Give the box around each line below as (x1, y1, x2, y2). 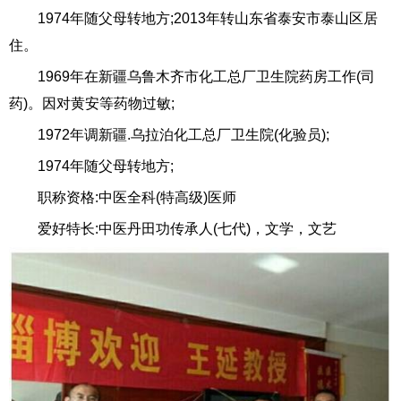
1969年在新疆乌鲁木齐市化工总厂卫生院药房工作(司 (38, 68, 375, 84)
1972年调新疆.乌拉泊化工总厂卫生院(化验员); (38, 126, 329, 142)
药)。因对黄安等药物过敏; (9, 95, 175, 111)
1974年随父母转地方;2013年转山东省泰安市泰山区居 (38, 10, 378, 26)
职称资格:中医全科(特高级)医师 (38, 189, 236, 205)
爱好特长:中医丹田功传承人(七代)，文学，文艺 (38, 220, 337, 236)
